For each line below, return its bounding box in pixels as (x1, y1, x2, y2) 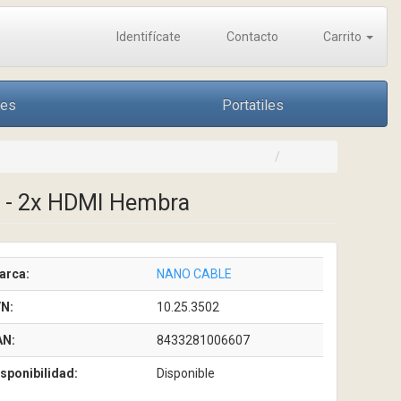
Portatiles (222, 97, 284, 114)
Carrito (320, 30, 364, 44)
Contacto (223, 30, 278, 44)
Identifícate (114, 30, 181, 44)
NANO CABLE (156, 267, 232, 281)
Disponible (156, 366, 215, 380)
